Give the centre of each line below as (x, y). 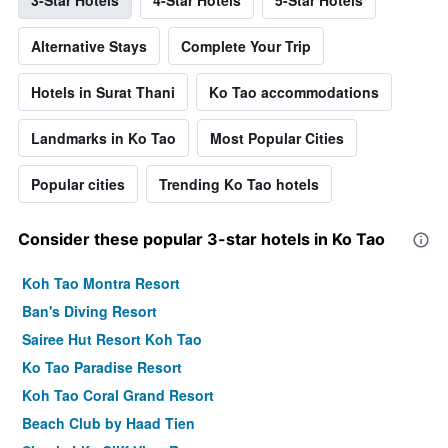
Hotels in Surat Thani (103, 91)
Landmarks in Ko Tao (103, 137)
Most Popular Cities (277, 137)
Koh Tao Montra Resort (101, 282)
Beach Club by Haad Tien (108, 422)
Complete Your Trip (246, 45)
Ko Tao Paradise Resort (102, 366)
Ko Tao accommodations (294, 91)
